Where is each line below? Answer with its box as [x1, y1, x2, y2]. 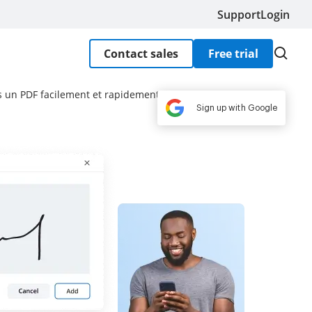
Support [217, 6, 260, 22]
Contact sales [104, 45, 179, 61]
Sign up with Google [196, 104, 277, 112]
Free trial [208, 45, 258, 61]
